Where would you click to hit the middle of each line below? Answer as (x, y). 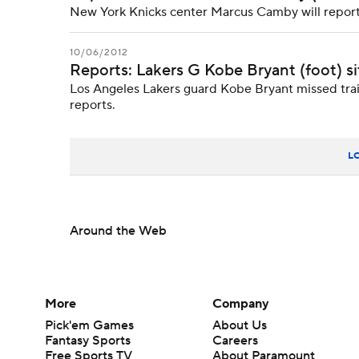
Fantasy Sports (88, 341)
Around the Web (118, 231)
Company (241, 304)
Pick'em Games (89, 325)
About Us (240, 325)
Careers (236, 341)
